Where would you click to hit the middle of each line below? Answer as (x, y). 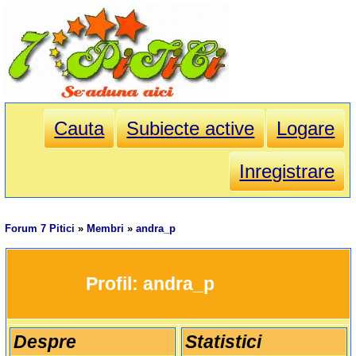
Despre (44, 342)
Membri (106, 229)
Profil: (114, 284)
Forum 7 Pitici (40, 229)
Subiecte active (191, 129)
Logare (306, 129)
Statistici (223, 342)
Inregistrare (287, 172)
